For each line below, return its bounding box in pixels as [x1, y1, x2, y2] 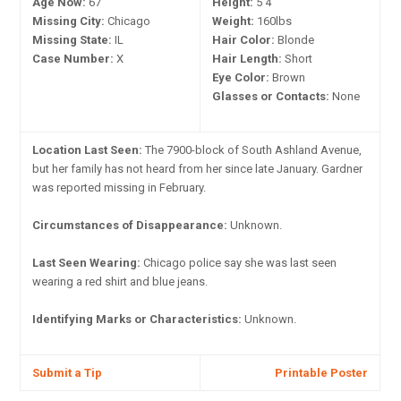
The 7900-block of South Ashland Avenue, [142, 142, 363, 157]
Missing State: [32, 32, 113, 47]
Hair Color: [212, 32, 276, 47]
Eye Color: [212, 70, 270, 84]
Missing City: [32, 13, 106, 28]
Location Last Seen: [32, 142, 143, 157]
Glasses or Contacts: [212, 89, 330, 103]
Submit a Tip [32, 365, 103, 380]
